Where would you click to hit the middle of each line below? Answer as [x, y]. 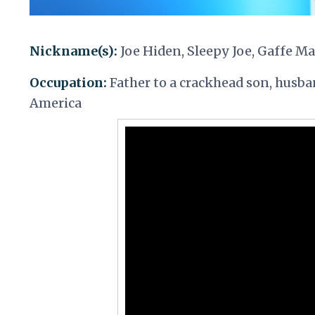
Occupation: [70, 83]
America [56, 103]
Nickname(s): [75, 51]
